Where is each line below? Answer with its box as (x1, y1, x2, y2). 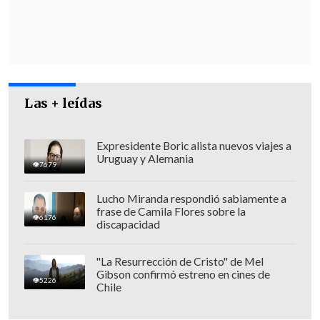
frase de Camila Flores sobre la (96, 204, 246, 218)
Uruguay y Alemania (96, 151, 194, 165)
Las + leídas (24, 95, 103, 111)
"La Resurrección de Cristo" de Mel (96, 254, 264, 268)
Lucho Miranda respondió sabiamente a (96, 191, 286, 205)
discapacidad (96, 217, 160, 231)
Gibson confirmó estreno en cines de (96, 267, 270, 281)
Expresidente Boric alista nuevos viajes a (96, 139, 291, 152)
